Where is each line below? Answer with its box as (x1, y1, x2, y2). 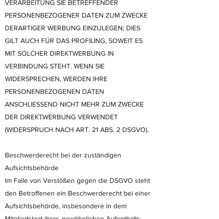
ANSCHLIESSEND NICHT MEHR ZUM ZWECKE (5, 100, 144, 108)
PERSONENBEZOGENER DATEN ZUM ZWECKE (5, 11, 148, 19)
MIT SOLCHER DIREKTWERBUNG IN (5, 49, 114, 57)
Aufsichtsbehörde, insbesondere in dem (5, 202, 127, 210)
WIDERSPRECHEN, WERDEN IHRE (5, 75, 108, 83)
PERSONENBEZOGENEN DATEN (5, 88, 104, 95)
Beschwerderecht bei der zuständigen (5, 151, 121, 159)
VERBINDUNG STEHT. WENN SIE (5, 62, 105, 70)
